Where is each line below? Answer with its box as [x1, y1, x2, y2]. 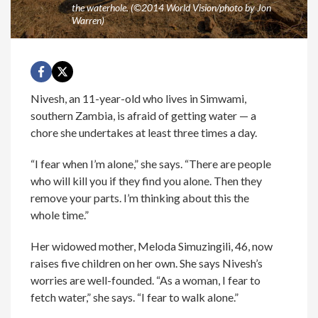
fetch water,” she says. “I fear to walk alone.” [31, 290, 239, 304]
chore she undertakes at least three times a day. [31, 125, 258, 139]
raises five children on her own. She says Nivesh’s [31, 256, 263, 270]
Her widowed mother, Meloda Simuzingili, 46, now [31, 238, 273, 253]
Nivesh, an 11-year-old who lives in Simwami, [31, 91, 247, 105]
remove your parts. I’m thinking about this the [31, 190, 250, 204]
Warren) [71, 13, 104, 26]
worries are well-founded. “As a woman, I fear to [31, 273, 261, 287]
